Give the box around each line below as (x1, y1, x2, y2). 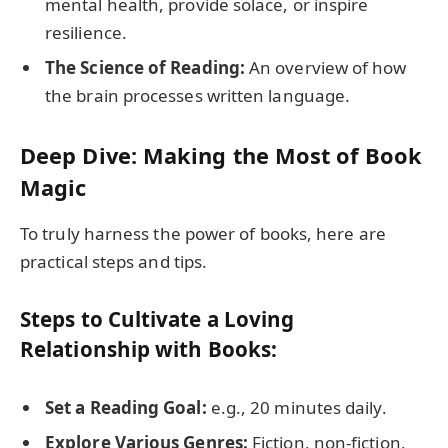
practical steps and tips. (20, 250, 208, 274)
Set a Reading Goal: (45, 395, 207, 419)
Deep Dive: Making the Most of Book (20, 140, 422, 170)
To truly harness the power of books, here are (20, 222, 386, 246)
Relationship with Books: (20, 335, 278, 364)
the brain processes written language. (45, 84, 351, 108)
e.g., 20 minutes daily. (206, 395, 387, 419)
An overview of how (244, 56, 407, 80)
